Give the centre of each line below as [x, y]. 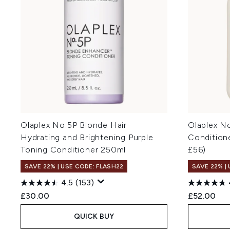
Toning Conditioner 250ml [73, 150]
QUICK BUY [94, 216]
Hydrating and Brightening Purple [87, 137]
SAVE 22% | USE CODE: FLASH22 [74, 166]
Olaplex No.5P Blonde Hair [74, 125]
